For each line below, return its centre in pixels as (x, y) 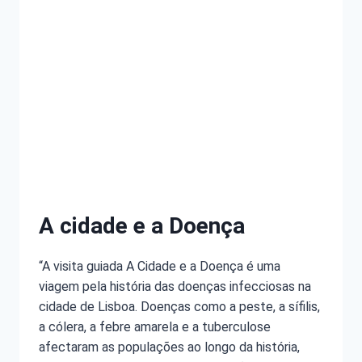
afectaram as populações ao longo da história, (169, 347)
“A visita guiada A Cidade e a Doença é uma (160, 266)
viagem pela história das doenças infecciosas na (175, 286)
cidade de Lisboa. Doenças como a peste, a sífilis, (179, 306)
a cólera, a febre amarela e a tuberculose (155, 326)
